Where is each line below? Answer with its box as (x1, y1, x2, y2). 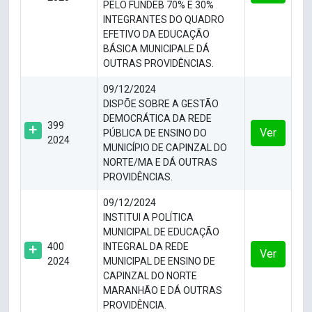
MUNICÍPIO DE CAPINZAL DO (103, 142, 227, 154)
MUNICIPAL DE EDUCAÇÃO (103, 226, 219, 238)
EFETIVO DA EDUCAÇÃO (103, 29, 210, 40)
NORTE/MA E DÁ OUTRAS (103, 157, 217, 169)
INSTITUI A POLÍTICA (103, 212, 194, 224)
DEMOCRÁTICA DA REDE (103, 113, 212, 125)
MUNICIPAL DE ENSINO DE (103, 256, 215, 267)
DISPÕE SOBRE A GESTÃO (103, 98, 219, 110)
